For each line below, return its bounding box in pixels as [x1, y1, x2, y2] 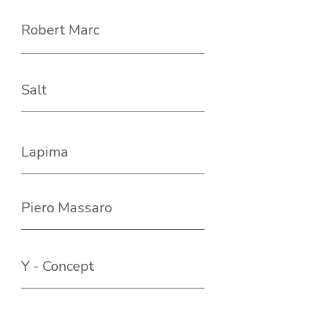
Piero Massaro [21, 198, 112, 218]
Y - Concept [21, 257, 94, 276]
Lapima [21, 142, 68, 162]
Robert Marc [21, 20, 99, 40]
